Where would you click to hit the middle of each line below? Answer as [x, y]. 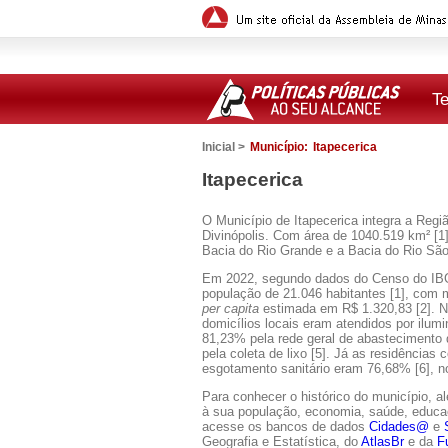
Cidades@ [399, 426]
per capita [230, 308]
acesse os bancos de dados [285, 426]
